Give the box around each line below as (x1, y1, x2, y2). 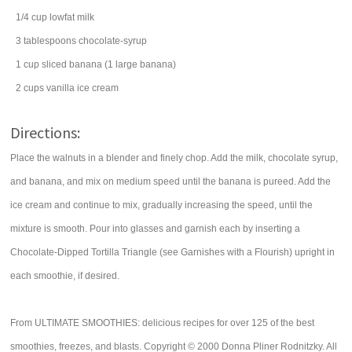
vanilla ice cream (46, 82, 119, 93)
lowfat (49, 12, 75, 23)
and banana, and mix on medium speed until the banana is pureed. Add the (10, 176, 332, 187)
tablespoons (24, 35, 77, 46)
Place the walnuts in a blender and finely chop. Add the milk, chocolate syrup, (10, 152, 339, 163)
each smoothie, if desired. (10, 270, 120, 281)
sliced (42, 59, 68, 70)
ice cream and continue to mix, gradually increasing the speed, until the (10, 200, 313, 211)
